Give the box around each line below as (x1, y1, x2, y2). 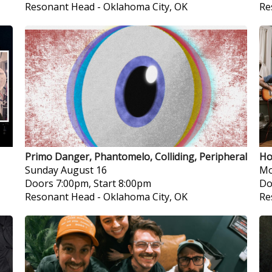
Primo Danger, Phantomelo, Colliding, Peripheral (24, 150, 247, 163)
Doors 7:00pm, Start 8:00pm (24, 177, 151, 190)
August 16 (60, 163, 107, 177)
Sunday (24, 163, 58, 177)
